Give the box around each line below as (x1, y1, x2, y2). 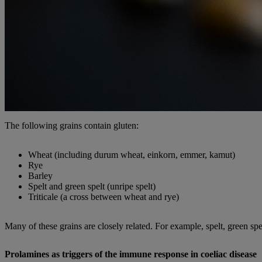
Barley (28, 171, 53, 181)
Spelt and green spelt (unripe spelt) (28, 181, 156, 192)
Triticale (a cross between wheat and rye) (28, 192, 179, 202)
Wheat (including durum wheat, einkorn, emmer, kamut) (28, 150, 235, 160)
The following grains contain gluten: (5, 120, 139, 131)
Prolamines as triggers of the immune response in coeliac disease (5, 249, 257, 260)
